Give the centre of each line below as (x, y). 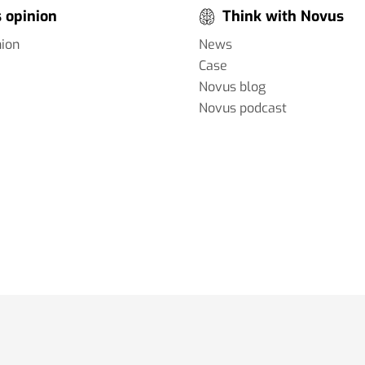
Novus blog (232, 86)
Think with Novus (283, 16)
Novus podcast (243, 108)
